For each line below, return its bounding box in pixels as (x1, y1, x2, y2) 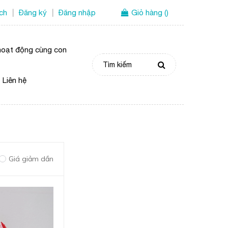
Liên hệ (3, 75, 26, 84)
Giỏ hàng (131, 8, 162, 17)
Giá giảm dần (8, 154, 53, 163)
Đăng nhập (59, 8, 96, 17)
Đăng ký (19, 8, 47, 17)
